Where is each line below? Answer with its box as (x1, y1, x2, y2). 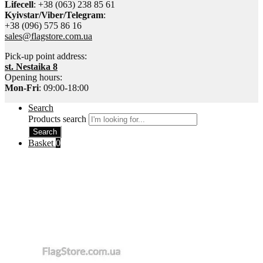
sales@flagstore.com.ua (5, 31, 92, 41)
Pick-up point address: (5, 50, 87, 61)
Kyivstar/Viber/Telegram (5, 9, 103, 20)
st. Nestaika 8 (5, 61, 58, 72)
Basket (28, 137, 56, 148)
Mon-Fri (5, 82, 39, 93)
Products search (28, 113, 89, 124)
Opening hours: (5, 72, 62, 82)
